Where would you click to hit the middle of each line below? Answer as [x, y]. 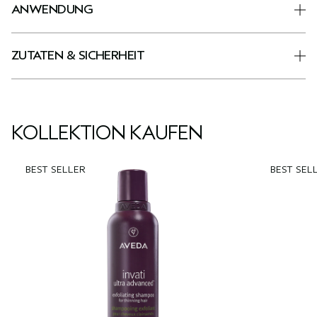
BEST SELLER [56, 170]
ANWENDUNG [52, 10]
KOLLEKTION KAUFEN [107, 133]
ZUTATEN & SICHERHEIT [78, 56]
